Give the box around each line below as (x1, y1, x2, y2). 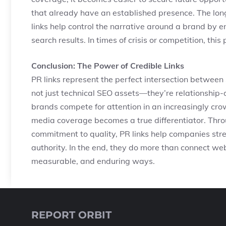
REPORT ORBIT (31, 209, 111, 221)
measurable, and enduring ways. (31, 156, 155, 166)
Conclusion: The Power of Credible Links (31, 61, 184, 71)
